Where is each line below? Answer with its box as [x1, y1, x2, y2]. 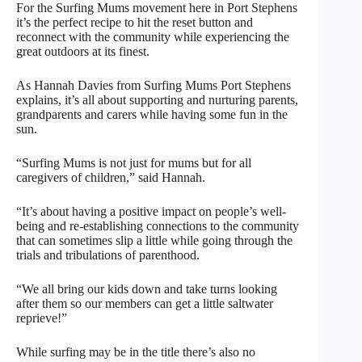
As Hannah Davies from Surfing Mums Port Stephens [16, 78, 291, 92]
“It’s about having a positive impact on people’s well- [16, 204, 286, 218]
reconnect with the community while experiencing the [16, 29, 289, 44]
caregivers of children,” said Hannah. [16, 170, 205, 184]
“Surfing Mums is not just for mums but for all [16, 155, 251, 170]
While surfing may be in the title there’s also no [16, 344, 255, 359]
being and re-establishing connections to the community [16, 218, 299, 233]
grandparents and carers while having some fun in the [16, 107, 288, 121]
